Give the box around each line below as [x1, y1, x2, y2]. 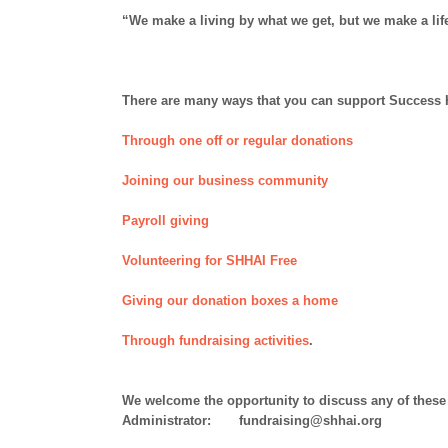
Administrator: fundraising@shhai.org [122, 413, 382, 428]
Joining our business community [122, 173, 328, 188]
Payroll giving [122, 213, 209, 228]
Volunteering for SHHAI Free [122, 253, 297, 268]
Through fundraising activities [122, 333, 309, 348]
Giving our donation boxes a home [122, 293, 338, 308]
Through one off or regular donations [122, 133, 353, 148]
